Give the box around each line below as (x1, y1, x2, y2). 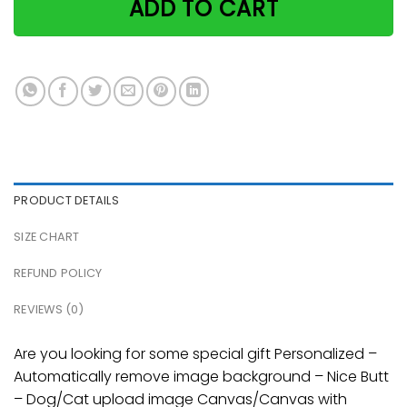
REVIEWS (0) (14, 301, 84, 317)
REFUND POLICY (14, 264, 103, 281)
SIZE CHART (14, 228, 80, 244)
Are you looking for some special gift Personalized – (14, 342, 377, 364)
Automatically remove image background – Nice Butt (14, 365, 389, 387)
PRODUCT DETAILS (14, 192, 119, 208)
